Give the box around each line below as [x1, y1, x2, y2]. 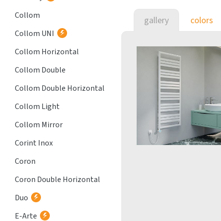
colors [190, 14, 213, 27]
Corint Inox [15, 138, 53, 148]
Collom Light [15, 101, 60, 112]
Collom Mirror [15, 119, 63, 130]
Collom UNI [15, 28, 54, 39]
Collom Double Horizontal [15, 83, 105, 94]
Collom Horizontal [15, 46, 79, 57]
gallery [144, 14, 169, 27]
